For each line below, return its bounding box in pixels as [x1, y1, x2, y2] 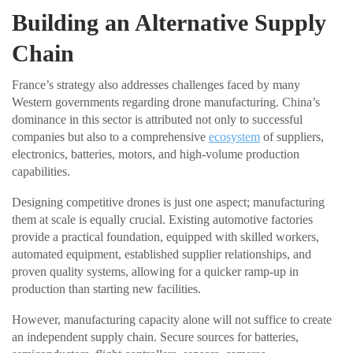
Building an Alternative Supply [12, 9, 326, 36]
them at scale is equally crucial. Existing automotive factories [12, 213, 313, 227]
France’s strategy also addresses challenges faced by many [12, 78, 300, 92]
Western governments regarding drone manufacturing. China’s [12, 95, 320, 110]
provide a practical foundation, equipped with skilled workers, [12, 230, 319, 244]
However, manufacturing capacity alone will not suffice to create [12, 313, 332, 327]
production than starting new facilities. [12, 282, 201, 296]
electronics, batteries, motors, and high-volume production [12, 147, 299, 162]
